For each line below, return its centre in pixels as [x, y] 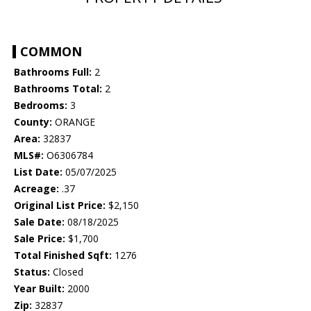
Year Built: [39, 289]
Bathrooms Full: [53, 72]
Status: [32, 272]
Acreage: [36, 189]
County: [33, 122]
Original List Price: [60, 205]
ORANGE [74, 122]
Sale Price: [40, 239]
